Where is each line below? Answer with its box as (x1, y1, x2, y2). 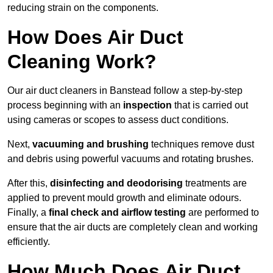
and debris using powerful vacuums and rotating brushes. (7, 154, 253, 165)
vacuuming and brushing (32, 139, 149, 150)
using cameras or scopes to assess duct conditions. (7, 115, 229, 126)
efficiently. (7, 236, 50, 247)
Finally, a (7, 207, 49, 218)
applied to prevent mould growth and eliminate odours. (7, 193, 241, 204)
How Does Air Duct (7, 26, 183, 49)
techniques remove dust (149, 139, 254, 150)
